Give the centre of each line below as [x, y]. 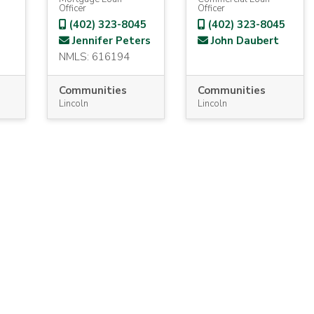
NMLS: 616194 [94, 57]
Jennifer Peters [110, 41]
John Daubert [244, 41]
